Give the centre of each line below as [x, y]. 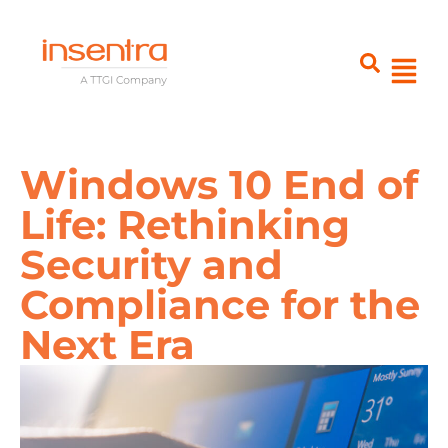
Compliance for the [220, 304]
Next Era [107, 344]
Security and [151, 264]
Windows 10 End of [219, 184]
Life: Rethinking [185, 224]
